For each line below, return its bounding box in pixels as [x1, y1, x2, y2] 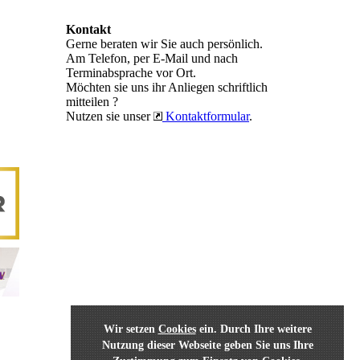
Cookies [157, 323, 196, 335]
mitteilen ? [66, 95, 118, 108]
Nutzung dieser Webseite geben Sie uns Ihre [101, 339, 313, 351]
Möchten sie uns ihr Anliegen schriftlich [66, 80, 268, 94]
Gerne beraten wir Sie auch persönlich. [66, 37, 263, 51]
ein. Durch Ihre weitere [195, 323, 312, 335]
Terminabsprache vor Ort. [66, 66, 196, 80]
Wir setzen [103, 323, 158, 335]
